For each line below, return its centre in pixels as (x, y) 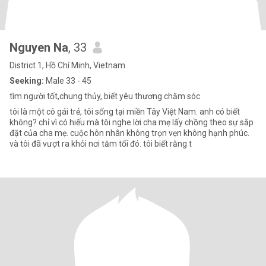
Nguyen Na (39, 47)
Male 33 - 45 (68, 81)
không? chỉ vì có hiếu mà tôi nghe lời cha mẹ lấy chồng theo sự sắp (132, 122)
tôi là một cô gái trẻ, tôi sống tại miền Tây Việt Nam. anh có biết (125, 112)
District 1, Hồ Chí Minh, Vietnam (67, 65)
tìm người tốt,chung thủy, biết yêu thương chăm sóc (105, 96)
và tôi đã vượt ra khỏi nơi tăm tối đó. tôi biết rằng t (101, 144)
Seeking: (27, 81)
